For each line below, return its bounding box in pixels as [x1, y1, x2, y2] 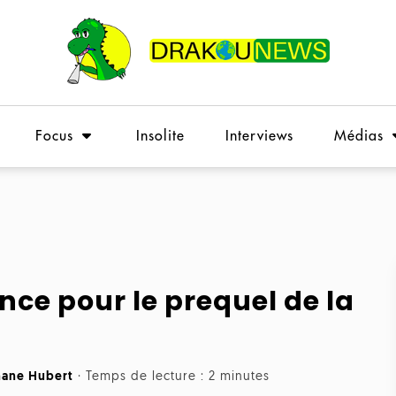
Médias [334, 129, 384, 143]
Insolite [136, 129, 185, 143]
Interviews [225, 129, 293, 143]
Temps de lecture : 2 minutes [86, 370, 270, 384]
